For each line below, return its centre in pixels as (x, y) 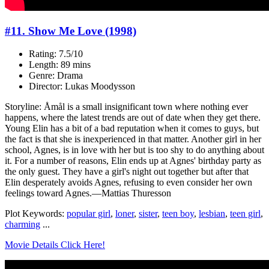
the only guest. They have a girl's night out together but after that (127, 172)
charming (23, 225)
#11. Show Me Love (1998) (71, 31)
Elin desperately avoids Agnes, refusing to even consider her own (128, 183)
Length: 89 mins (60, 65)
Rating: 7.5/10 (56, 54)
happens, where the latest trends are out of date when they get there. (133, 118)
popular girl (89, 214)
